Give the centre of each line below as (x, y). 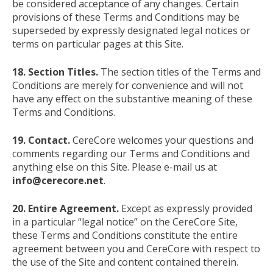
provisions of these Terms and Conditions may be (126, 17)
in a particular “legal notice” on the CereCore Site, (125, 222)
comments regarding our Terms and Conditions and (131, 153)
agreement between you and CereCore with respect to (136, 248)
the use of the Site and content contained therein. (125, 262)
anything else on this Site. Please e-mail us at (115, 167)
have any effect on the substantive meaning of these (132, 98)
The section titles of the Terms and (179, 72)
